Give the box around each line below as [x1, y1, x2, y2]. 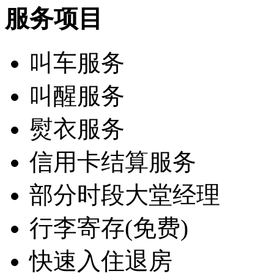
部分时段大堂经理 [29, 182, 220, 209]
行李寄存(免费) [29, 215, 188, 242]
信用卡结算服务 [29, 149, 196, 176]
